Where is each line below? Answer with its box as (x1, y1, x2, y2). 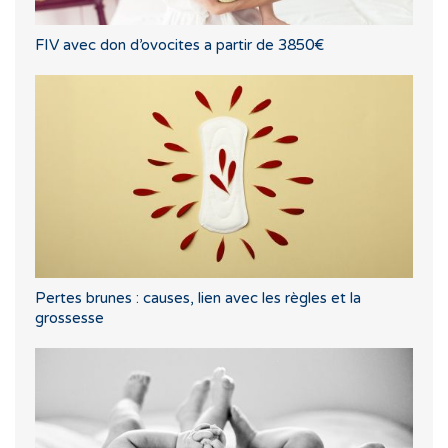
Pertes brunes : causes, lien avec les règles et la (35, 289, 361, 308)
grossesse (35, 309, 104, 328)
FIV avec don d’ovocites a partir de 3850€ (35, 35, 324, 54)
